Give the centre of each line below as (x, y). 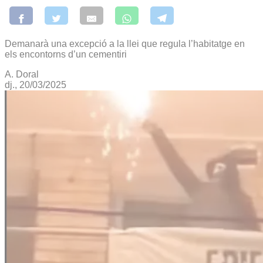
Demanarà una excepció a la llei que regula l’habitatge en (125, 43)
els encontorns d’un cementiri (66, 54)
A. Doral (22, 74)
